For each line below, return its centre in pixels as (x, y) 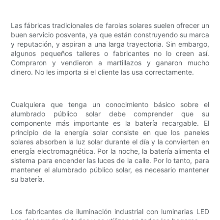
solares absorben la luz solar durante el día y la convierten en (110, 142)
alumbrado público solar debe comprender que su (110, 114)
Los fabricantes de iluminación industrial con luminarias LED (110, 212)
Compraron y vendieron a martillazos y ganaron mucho (110, 63)
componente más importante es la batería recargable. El (110, 123)
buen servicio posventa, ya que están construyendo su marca (110, 35)
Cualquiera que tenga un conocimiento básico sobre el (110, 105)
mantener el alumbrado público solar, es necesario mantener (110, 170)
